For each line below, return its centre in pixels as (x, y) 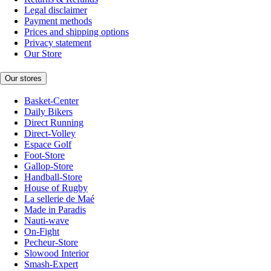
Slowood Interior (57, 253)
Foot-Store (44, 155)
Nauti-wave (47, 221)
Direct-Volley (50, 134)
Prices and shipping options (77, 31)
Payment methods (58, 21)
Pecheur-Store (51, 243)
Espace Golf (48, 145)
